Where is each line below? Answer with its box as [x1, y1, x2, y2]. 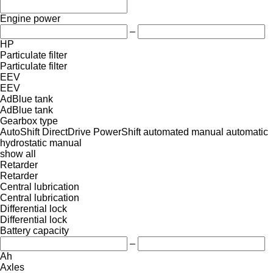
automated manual [143, 126, 224, 137]
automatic [226, 126, 268, 137]
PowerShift [93, 126, 141, 137]
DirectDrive [42, 126, 91, 137]
